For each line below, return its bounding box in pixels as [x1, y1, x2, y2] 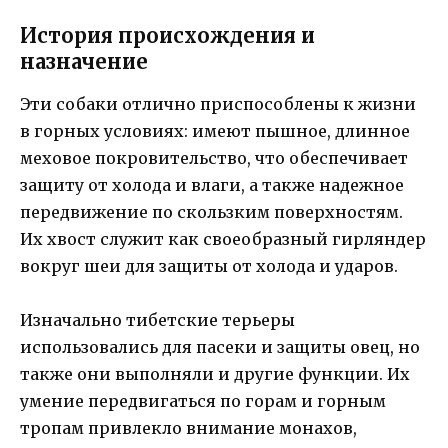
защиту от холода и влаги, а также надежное [20, 174, 404, 195]
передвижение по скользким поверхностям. [20, 201, 403, 222]
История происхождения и [20, 22, 315, 48]
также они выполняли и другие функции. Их [20, 363, 410, 384]
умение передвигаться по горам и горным [20, 390, 386, 411]
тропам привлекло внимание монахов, [20, 417, 357, 438]
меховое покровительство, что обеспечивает [20, 147, 408, 168]
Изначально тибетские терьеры [20, 309, 295, 330]
